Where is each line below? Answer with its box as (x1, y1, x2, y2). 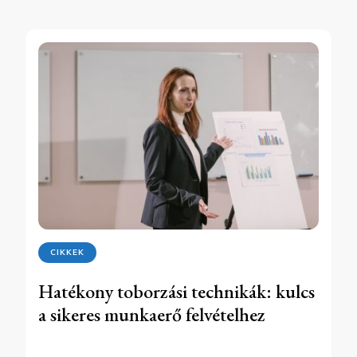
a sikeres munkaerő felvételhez (38, 301, 265, 327)
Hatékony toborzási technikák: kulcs (38, 278, 315, 304)
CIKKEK (50, 246, 84, 257)
